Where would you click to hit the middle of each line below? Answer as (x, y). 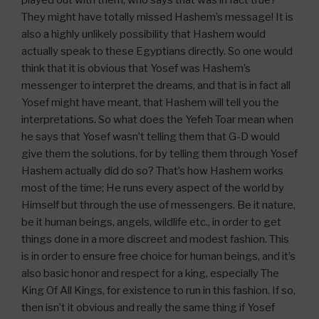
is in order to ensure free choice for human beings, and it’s (158, 257)
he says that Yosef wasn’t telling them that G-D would (151, 137)
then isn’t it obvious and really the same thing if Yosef (148, 308)
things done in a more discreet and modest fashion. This (155, 240)
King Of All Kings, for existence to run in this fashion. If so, (158, 291)
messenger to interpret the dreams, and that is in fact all (156, 86)
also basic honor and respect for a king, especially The (150, 274)
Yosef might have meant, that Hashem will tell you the (150, 103)
